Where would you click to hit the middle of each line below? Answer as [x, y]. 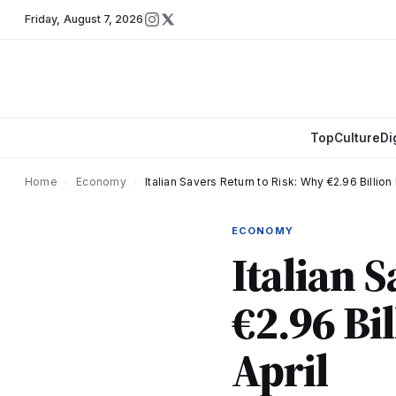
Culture [357, 138]
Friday [41, 19]
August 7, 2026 [103, 19]
